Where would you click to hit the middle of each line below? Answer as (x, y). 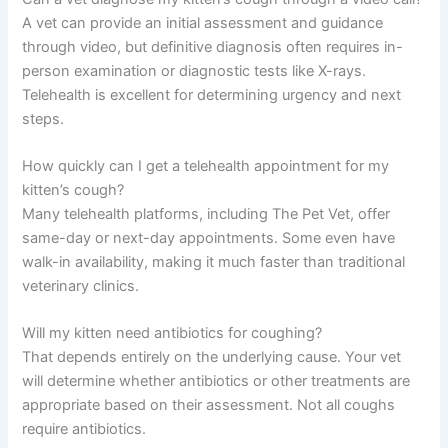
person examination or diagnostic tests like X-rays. (194, 70)
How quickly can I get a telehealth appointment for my (206, 166)
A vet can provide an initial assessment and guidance (203, 22)
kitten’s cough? (73, 190)
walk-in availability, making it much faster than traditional (214, 262)
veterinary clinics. (81, 286)
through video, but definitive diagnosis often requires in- (213, 46)
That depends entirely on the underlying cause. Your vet (212, 357)
